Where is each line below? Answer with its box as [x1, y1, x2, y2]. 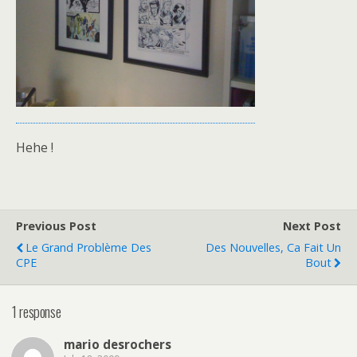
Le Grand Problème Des [25, 240, 151, 255]
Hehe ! [16, 139, 53, 156]
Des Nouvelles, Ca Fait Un [206, 240, 341, 255]
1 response [12, 300, 61, 322]
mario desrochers [64, 336, 171, 353]
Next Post [283, 218, 341, 233]
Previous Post [16, 218, 96, 233]
